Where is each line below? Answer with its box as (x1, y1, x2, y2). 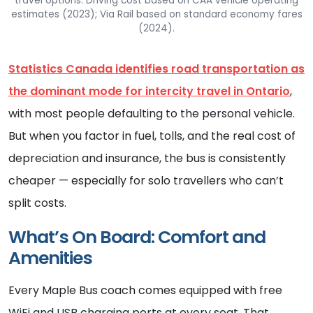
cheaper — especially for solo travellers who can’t (8, 173, 284, 189)
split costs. (8, 195, 66, 212)
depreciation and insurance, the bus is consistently (8, 150, 286, 167)
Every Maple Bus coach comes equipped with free (8, 282, 282, 299)
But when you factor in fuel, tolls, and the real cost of (8, 128, 296, 145)
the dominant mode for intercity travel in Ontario (8, 83, 290, 100)
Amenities (8, 246, 92, 271)
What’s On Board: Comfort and (8, 225, 265, 250)
